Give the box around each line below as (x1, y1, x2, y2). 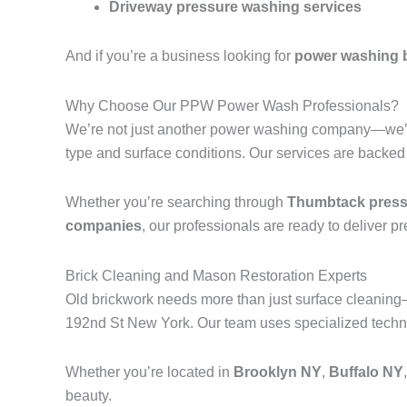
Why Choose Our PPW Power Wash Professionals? (65, 98, 399, 114)
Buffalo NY (329, 364, 403, 381)
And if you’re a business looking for (65, 48, 294, 65)
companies (65, 218, 142, 234)
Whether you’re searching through (65, 194, 287, 211)
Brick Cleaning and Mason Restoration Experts (65, 268, 367, 284)
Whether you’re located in (65, 364, 233, 381)
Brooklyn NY (233, 364, 322, 381)
